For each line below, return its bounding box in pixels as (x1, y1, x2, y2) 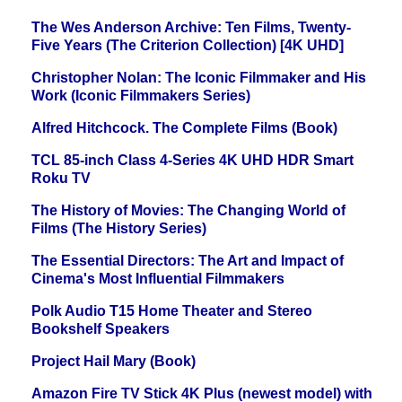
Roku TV (31, 170, 91, 187)
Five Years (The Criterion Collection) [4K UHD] (31, 38, 344, 54)
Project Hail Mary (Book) (31, 354, 196, 370)
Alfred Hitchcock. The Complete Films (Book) (31, 120, 337, 136)
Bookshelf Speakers (31, 321, 170, 337)
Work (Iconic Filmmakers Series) (31, 88, 250, 104)
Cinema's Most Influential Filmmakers (31, 271, 284, 287)
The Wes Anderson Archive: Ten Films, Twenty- (31, 20, 351, 36)
